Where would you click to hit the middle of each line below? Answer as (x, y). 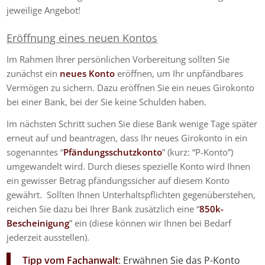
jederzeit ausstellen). (48, 237)
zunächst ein (33, 74)
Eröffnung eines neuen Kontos (82, 38)
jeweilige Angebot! (44, 10)
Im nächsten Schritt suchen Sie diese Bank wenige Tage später (132, 124)
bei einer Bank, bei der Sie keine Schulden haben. (108, 102)
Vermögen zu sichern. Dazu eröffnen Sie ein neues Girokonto (131, 88)
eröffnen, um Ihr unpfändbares (179, 74)
